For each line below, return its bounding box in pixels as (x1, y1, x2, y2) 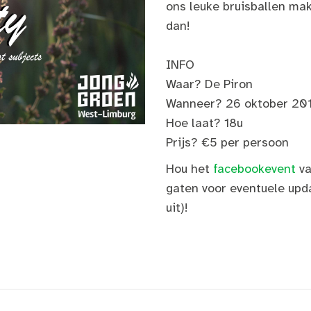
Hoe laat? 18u (166, 115, 243, 131)
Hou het (166, 161, 213, 176)
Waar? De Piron (166, 76, 253, 92)
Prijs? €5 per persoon (166, 135, 289, 150)
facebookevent (213, 161, 296, 176)
